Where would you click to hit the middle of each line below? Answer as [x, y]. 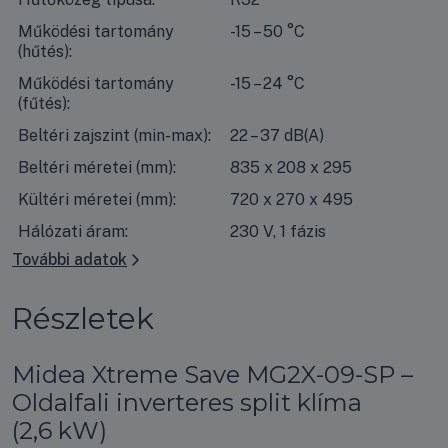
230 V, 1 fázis [277, 231]
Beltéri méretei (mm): [97, 167]
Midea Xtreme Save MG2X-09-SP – [212, 374]
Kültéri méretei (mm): [97, 199]
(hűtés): [45, 51]
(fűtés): [44, 103]
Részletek [83, 318]
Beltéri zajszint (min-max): [114, 135]
